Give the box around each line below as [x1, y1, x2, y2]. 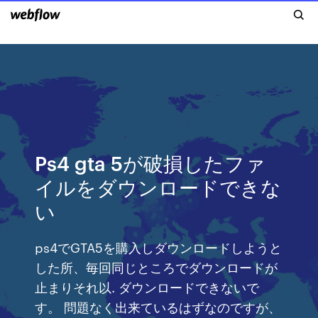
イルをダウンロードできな [35, 173, 282, 199]
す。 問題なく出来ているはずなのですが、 [35, 297, 282, 315]
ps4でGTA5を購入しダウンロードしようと [35, 238, 283, 256]
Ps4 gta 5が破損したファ [35, 149, 266, 175]
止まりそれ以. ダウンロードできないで [35, 278, 260, 295]
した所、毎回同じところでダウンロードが [35, 258, 278, 275]
